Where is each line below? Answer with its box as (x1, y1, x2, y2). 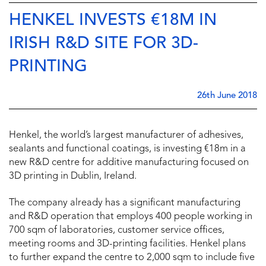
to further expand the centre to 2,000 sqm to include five (9, 253, 255, 263)
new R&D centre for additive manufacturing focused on (9, 158, 249, 168)
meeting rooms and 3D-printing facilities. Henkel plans (9, 239, 246, 249)
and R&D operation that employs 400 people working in (9, 212, 255, 222)
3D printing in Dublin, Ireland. (9, 172, 137, 182)
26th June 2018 (197, 91, 257, 101)
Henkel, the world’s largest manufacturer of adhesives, (9, 131, 243, 141)
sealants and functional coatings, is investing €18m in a (9, 144, 246, 154)
